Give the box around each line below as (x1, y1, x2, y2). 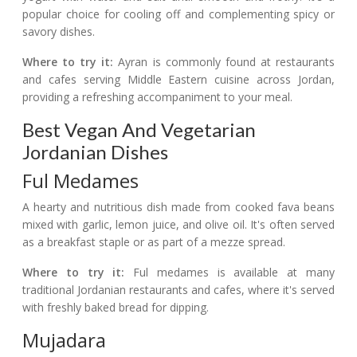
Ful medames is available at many (124, 265, 335, 280)
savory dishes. (22, 24, 95, 40)
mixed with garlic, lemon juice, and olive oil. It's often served (22, 217, 335, 233)
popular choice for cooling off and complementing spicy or (22, 6, 335, 22)
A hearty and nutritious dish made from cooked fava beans (22, 199, 335, 215)
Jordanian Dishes (22, 140, 172, 164)
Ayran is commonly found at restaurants (113, 54, 335, 70)
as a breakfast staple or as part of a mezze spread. (22, 234, 285, 250)
